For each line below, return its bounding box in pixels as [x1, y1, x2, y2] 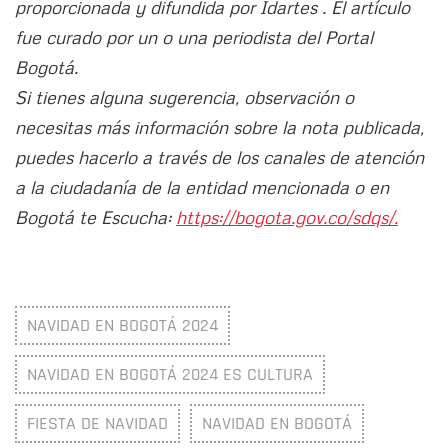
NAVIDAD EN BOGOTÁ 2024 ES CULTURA [27, 363, 313, 387]
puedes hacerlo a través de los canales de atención [15, 146, 424, 169]
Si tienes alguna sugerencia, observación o [15, 86, 354, 109]
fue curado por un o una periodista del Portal [15, 26, 373, 49]
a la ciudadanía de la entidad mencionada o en [15, 176, 389, 199]
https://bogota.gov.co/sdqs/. [176, 206, 398, 229]
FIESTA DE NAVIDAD [27, 412, 168, 436]
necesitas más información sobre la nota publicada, [15, 116, 424, 139]
